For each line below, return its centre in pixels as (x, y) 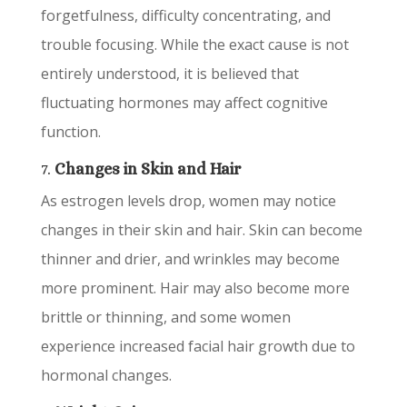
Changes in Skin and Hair (147, 169)
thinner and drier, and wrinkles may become (190, 259)
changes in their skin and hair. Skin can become (201, 230)
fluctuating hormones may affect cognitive (184, 103)
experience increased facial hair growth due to (198, 346)
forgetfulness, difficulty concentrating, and (185, 15)
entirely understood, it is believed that (169, 74)
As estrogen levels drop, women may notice (188, 201)
